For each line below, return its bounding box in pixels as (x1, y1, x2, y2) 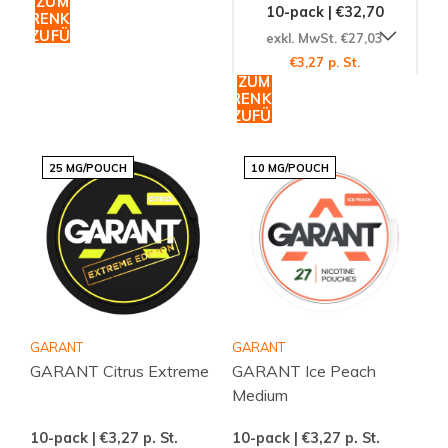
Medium (231, 384, 288, 405)
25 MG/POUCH (49, 161, 127, 175)
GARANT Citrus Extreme (30, 360, 209, 381)
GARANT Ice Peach (231, 360, 376, 381)
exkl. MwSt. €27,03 (266, 29, 384, 46)
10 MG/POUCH (250, 161, 329, 175)
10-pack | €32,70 (265, 2, 384, 21)
